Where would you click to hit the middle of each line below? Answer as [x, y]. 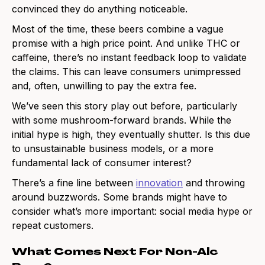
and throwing [214, 183]
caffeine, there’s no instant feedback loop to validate [129, 58]
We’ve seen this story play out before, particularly [125, 106]
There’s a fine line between [74, 183]
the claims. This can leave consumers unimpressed [126, 72]
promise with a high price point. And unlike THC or [126, 43]
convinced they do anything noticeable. [100, 9]
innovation [159, 183]
